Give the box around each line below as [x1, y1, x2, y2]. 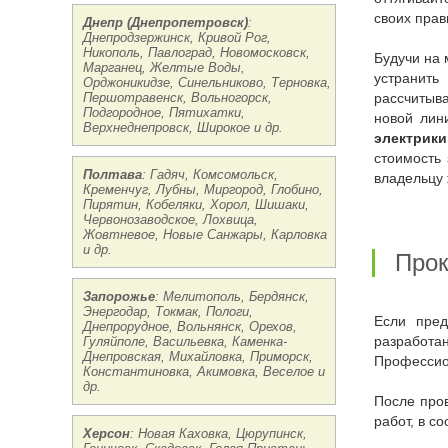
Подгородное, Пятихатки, [83, 105, 245, 120]
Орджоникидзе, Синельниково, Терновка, [83, 75, 331, 90]
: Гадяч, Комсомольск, [142, 167, 278, 182]
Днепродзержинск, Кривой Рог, [83, 30, 271, 45]
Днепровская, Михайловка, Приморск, [83, 349, 313, 364]
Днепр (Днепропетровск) [83, 15, 248, 30]
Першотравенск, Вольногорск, [83, 90, 272, 105]
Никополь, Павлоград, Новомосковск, [83, 45, 310, 60]
